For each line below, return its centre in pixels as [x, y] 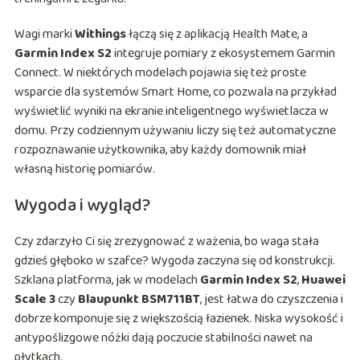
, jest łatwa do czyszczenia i [271, 300]
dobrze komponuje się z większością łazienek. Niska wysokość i [178, 319]
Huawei [323, 280]
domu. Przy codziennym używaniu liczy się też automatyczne [175, 131]
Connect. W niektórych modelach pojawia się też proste [160, 73]
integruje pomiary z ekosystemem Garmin [223, 54]
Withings [100, 35]
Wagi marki [44, 35]
